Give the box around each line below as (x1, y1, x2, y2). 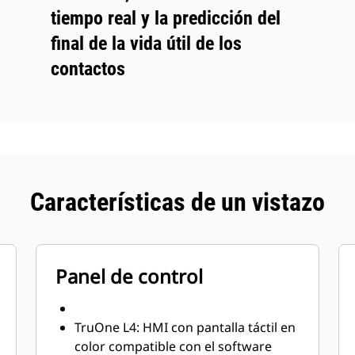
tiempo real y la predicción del (51, 7, 281, 29)
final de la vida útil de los (51, 32, 242, 55)
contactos (51, 58, 126, 80)
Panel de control (55, 263, 204, 289)
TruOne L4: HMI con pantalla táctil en (74, 319, 296, 336)
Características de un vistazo (30, 187, 325, 217)
